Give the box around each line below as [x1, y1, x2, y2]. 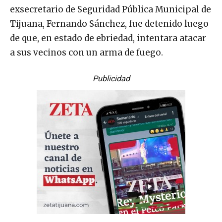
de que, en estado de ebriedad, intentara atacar [10, 32, 206, 44]
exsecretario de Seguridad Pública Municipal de [10, 3, 211, 15]
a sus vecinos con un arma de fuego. [10, 47, 163, 58]
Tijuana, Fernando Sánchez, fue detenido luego [10, 18, 209, 29]
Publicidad [92, 73, 130, 83]
